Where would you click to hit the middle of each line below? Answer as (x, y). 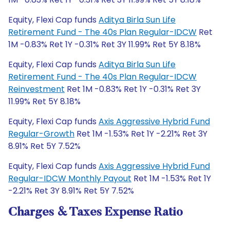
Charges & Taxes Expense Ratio (95, 213)
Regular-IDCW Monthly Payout (70, 178)
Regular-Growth (41, 134)
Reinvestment (36, 89)
